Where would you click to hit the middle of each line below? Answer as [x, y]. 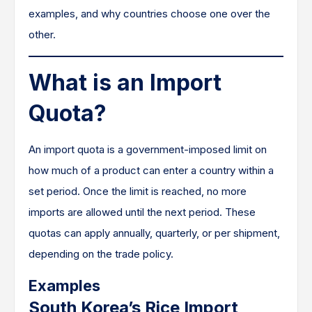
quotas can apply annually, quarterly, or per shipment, [154, 233]
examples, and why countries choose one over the [149, 14]
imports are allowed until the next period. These [142, 212]
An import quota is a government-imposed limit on [148, 149]
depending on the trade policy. [101, 254]
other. [44, 34]
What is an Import [125, 83]
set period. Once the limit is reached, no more [138, 191]
